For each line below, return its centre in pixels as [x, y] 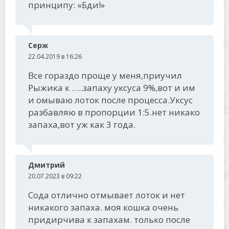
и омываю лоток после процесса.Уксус [110, 100]
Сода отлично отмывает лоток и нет [107, 195]
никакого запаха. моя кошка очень [103, 207]
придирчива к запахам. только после [109, 220]
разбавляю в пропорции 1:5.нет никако [114, 112]
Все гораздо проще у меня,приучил [105, 75]
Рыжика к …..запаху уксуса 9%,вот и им [112, 88]
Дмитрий [47, 165]
